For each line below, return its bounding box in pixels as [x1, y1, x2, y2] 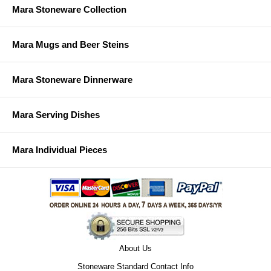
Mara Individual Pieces [12, 145, 107, 155]
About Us [119, 244, 152, 253]
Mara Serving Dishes [12, 109, 100, 120]
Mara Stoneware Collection [12, 4, 126, 15]
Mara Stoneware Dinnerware [12, 74, 132, 85]
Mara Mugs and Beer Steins [12, 39, 129, 50]
